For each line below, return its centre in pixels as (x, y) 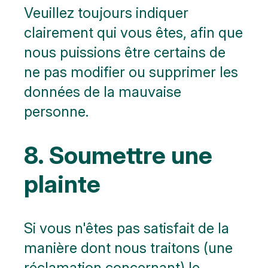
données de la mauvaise (103, 92)
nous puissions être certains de (125, 52)
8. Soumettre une (118, 155)
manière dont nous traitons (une (128, 248)
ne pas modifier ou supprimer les (131, 72)
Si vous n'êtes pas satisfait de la (127, 228)
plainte (62, 184)
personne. (56, 111)
